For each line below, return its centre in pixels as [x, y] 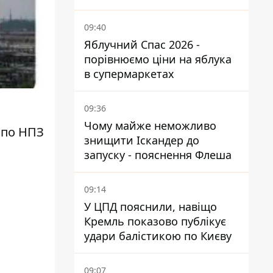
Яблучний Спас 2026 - [142, 44]
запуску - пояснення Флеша [213, 155]
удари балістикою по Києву [158, 236]
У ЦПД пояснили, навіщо [151, 207]
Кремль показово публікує [155, 221]
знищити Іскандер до [142, 140]
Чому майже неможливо [150, 126]
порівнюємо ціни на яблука [158, 59]
